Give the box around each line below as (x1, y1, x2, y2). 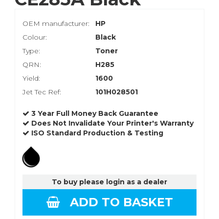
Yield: (22, 74, 40, 83)
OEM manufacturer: (22, 19, 89, 28)
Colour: (22, 33, 47, 42)
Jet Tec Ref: (22, 88, 61, 97)
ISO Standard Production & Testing (29, 129, 163, 138)
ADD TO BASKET (59, 195, 173, 210)
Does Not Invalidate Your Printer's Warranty (29, 119, 194, 128)
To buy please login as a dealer (52, 177, 167, 187)
